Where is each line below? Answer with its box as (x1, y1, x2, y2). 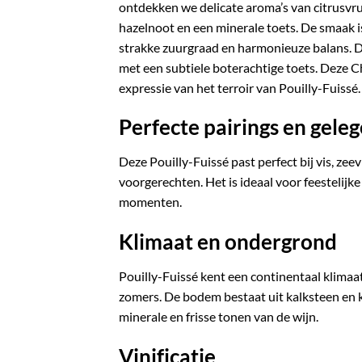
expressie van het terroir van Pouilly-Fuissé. (119, 79, 360, 95)
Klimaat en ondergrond (119, 229, 337, 254)
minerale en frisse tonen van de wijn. (119, 308, 318, 324)
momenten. (119, 194, 182, 210)
